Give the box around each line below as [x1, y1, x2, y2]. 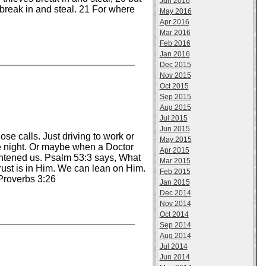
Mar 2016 [159, 28, 191, 37]
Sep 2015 [159, 93, 191, 101]
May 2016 [159, 7, 192, 15]
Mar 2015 [159, 157, 191, 165]
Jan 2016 [159, 50, 190, 58]
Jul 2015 [159, 114, 188, 122]
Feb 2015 [159, 167, 191, 176]
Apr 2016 [159, 18, 189, 26]
